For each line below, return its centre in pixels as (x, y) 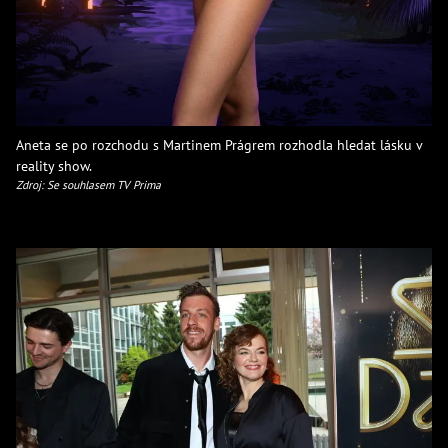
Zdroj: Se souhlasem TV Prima (88, 185)
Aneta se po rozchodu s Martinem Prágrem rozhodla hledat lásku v (219, 145)
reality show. (54, 166)
